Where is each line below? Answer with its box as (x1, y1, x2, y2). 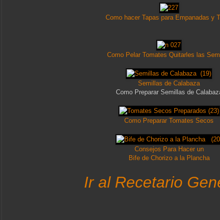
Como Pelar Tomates (107, 51, 169, 59)
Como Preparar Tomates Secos (124, 117, 214, 125)
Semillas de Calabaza (138, 80, 200, 87)
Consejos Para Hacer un (134, 145, 204, 153)
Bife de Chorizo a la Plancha (128, 154, 210, 162)
